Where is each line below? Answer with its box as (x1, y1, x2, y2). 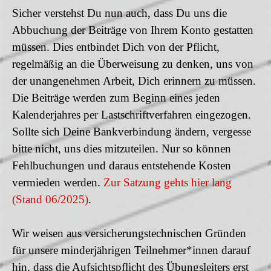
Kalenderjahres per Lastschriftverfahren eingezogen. (12, 108, 251, 121)
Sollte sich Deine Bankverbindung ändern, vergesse (12, 125, 251, 138)
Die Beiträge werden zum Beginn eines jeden (12, 91, 220, 104)
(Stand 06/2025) (12, 193, 88, 206)
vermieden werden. (12, 176, 103, 189)
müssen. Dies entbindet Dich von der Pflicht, (12, 41, 220, 53)
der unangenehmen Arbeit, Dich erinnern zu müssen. (12, 74, 256, 87)
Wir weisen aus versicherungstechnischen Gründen (12, 227, 246, 240)
